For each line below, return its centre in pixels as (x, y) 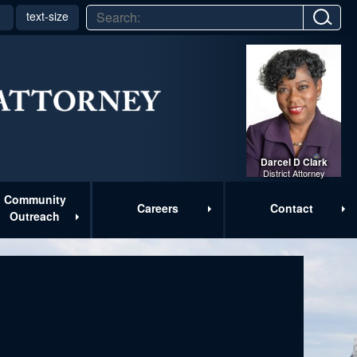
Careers (158, 208)
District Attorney (294, 173)
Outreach (35, 216)
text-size (47, 16)
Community (35, 200)
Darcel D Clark (294, 162)
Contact (291, 208)
